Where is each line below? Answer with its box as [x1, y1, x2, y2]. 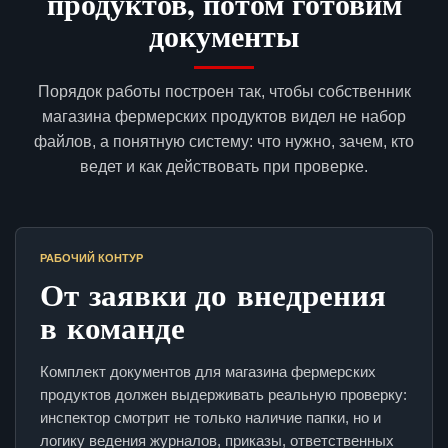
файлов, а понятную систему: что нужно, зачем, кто [34, 133, 414, 151]
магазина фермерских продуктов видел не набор [42, 108, 406, 126]
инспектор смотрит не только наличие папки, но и [40, 409, 381, 427]
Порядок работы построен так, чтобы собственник [37, 83, 411, 101]
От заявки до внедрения [40, 271, 386, 318]
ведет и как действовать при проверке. [80, 158, 368, 176]
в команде [40, 304, 185, 351]
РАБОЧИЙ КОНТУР [40, 252, 143, 265]
